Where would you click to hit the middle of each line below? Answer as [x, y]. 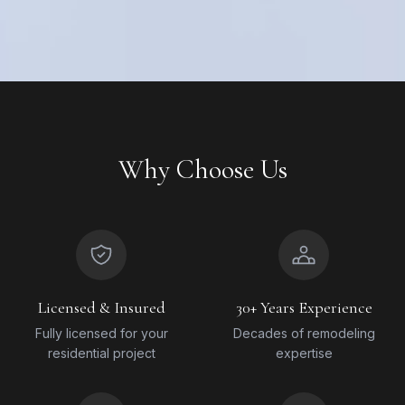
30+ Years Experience [304, 307]
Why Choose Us [202, 169]
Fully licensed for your [101, 333]
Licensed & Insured [101, 307]
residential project [101, 353]
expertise [304, 353]
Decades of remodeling [304, 333]
